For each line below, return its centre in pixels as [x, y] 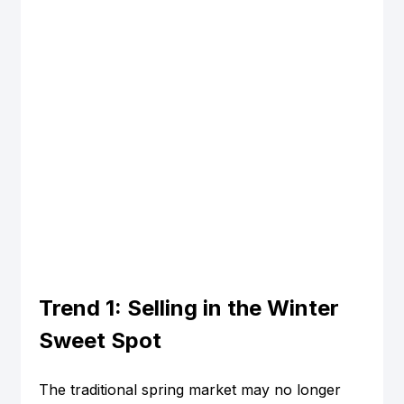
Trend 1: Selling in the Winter [191, 308]
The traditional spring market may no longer [192, 390]
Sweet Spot [100, 341]
